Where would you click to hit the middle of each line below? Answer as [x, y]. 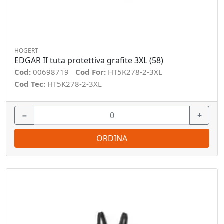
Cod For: [92, 72]
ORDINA [112, 138]
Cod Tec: [31, 84]
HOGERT [26, 51]
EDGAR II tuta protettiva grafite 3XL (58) [89, 60]
